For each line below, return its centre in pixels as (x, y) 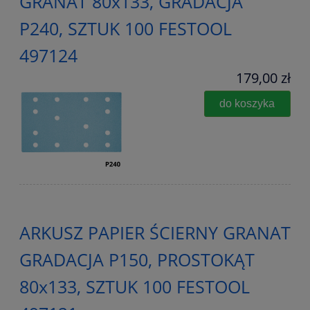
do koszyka (247, 103)
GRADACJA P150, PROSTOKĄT (137, 260)
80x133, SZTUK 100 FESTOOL (135, 287)
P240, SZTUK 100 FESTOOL (126, 29)
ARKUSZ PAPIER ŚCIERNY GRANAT (155, 233)
